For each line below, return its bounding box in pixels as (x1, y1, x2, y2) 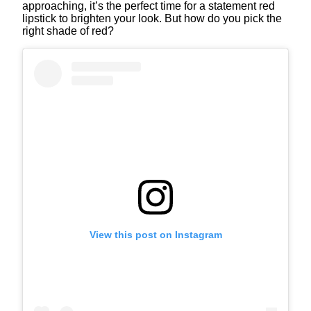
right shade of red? (22, 24, 114, 37)
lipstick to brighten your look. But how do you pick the (22, 12, 282, 24)
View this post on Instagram (89, 228, 222, 240)
